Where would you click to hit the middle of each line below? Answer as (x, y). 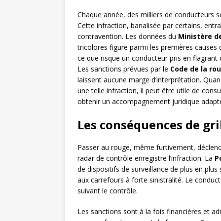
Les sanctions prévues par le (124, 69)
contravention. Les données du (128, 37)
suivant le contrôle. (108, 191)
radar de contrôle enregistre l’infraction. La (146, 158)
